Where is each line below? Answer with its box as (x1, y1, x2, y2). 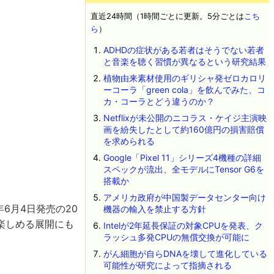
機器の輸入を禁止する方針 (103, 204, 206, 214)
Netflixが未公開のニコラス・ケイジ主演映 (103, 113, 267, 123)
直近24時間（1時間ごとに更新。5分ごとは (91, 12, 244, 21)
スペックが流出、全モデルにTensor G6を (103, 164, 264, 174)
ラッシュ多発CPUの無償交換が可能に (103, 232, 250, 242)
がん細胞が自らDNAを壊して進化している (103, 248, 267, 259)
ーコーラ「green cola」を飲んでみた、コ (103, 84, 265, 95)
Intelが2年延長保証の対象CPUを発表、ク (103, 220, 263, 231)
